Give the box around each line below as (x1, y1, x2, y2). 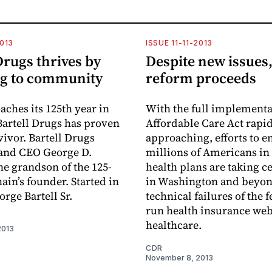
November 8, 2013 (146, 253, 213, 262)
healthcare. (146, 217, 202, 233)
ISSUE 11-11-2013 (146, 38, 213, 47)
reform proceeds (146, 67, 256, 88)
